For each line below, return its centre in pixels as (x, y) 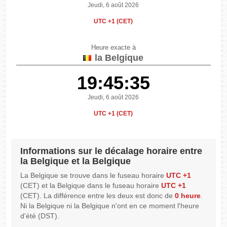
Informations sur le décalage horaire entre (111, 151)
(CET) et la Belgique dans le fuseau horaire (91, 186)
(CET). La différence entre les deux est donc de (98, 196)
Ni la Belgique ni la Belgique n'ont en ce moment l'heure (110, 206)
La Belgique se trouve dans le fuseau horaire (93, 176)
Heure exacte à (113, 48)
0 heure (188, 196)
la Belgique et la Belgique (76, 161)
